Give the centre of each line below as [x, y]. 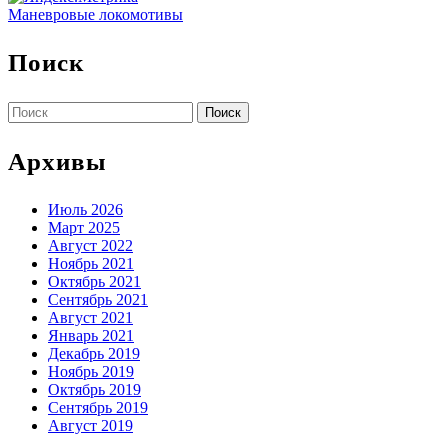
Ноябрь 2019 [91, 372]
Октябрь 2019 [94, 390]
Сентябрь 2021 [98, 300]
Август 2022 [90, 246]
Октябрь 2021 [94, 282]
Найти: [31, 110]
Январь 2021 [91, 336]
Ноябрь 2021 [91, 264]
